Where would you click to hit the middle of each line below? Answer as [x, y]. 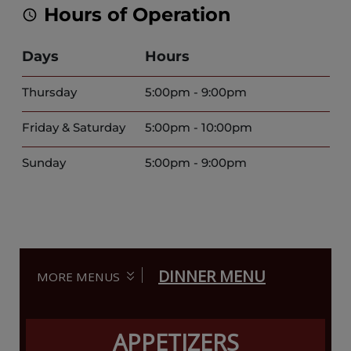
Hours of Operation [137, 14]
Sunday [43, 162]
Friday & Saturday [73, 127]
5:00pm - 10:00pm [198, 127]
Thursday [49, 92]
